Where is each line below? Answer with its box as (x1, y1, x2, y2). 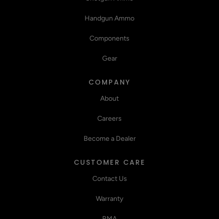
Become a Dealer (83, 134, 136, 143)
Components (89, 34, 130, 43)
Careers (97, 114, 122, 123)
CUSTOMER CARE (73, 157, 146, 167)
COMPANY (88, 77, 131, 87)
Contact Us (92, 175, 127, 183)
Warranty (96, 195, 123, 203)
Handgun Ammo (85, 14, 134, 22)
